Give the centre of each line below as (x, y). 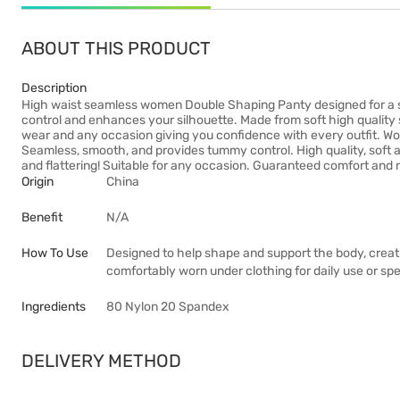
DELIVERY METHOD (101, 361)
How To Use (55, 253)
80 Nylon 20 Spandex (168, 307)
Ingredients (54, 307)
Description (54, 88)
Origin (37, 182)
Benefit (42, 217)
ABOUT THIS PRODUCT (116, 48)
